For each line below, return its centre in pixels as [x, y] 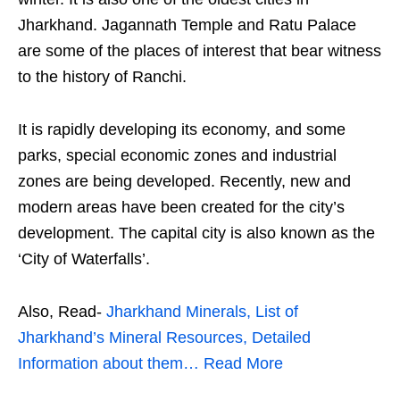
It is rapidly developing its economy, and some [182, 129]
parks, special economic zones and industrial [177, 155]
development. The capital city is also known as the [196, 233]
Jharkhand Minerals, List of [202, 311]
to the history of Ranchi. [102, 76]
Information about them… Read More [150, 363]
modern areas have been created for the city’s [181, 207]
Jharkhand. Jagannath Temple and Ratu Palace [187, 25]
